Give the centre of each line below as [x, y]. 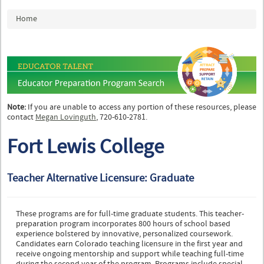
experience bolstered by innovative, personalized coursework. [124, 234]
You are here [29, 14]
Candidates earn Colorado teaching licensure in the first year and [129, 244]
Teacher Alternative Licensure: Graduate [100, 178]
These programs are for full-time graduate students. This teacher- [130, 214]
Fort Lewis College [85, 147]
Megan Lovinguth [66, 118]
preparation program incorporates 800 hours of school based [123, 224]
